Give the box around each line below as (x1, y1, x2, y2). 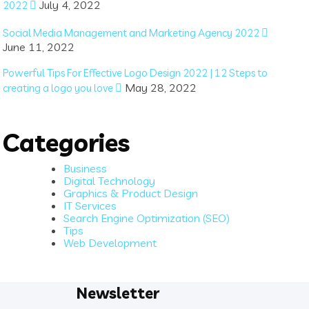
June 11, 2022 (3, 39, 75, 54)
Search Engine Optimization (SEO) (63, 210, 230, 225)
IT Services (63, 198, 117, 212)
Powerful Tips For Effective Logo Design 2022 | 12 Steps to (3, 66, 268, 79)
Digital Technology (63, 173, 156, 188)
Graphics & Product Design (63, 186, 199, 200)
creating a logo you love (3, 81, 116, 94)
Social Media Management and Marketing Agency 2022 (3, 26, 262, 39)
